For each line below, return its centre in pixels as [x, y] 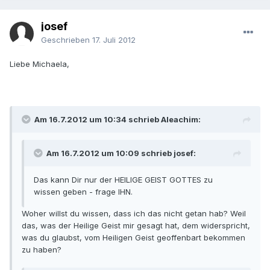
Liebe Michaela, [39, 64]
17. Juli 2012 [114, 40]
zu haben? [42, 250]
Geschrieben [67, 40]
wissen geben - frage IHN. [83, 192]
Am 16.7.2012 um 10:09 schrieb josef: [121, 153]
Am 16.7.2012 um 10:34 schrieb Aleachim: [118, 120]
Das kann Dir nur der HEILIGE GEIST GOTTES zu [123, 180]
